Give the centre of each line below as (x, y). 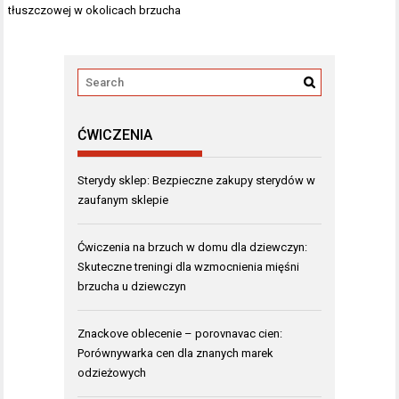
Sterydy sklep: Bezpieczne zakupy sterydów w (196, 180)
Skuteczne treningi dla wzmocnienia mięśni (188, 266)
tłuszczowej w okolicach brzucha (95, 10)
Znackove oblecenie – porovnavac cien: (180, 333)
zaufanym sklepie (123, 199)
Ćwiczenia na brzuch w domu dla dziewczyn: (192, 247)
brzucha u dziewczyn (132, 286)
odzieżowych (112, 372)
